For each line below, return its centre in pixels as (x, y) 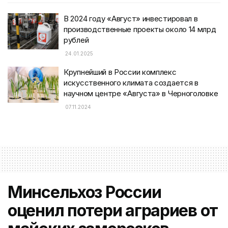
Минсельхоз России (84, 192)
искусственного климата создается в (131, 82)
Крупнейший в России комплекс (120, 72)
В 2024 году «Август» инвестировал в (131, 18)
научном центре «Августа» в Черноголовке (141, 93)
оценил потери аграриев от (113, 210)
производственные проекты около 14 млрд (140, 29)
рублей (76, 40)
